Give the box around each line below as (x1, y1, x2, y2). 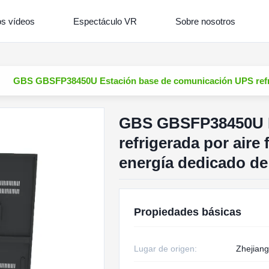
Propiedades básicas (133, 206, 241, 218)
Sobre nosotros (175, 16, 235, 26)
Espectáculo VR (73, 16, 137, 26)
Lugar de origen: (133, 244, 197, 253)
